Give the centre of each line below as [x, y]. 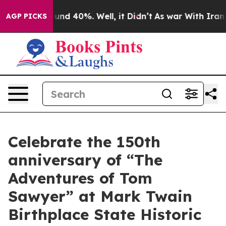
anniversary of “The [85, 160]
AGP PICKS [26, 16]
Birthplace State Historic [105, 214]
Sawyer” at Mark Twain [100, 196]
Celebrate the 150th [84, 142]
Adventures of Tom [80, 178]
